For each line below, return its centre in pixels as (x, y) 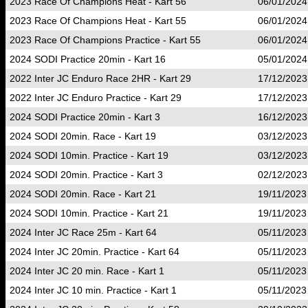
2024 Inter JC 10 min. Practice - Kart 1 (93, 290)
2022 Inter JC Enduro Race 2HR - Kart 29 (100, 78)
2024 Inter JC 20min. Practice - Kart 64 (95, 252)
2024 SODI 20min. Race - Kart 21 (83, 194)
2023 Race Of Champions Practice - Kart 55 (105, 40)
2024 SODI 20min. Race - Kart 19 (83, 136)
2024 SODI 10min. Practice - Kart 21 (89, 213)
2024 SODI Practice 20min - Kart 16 (88, 59)
